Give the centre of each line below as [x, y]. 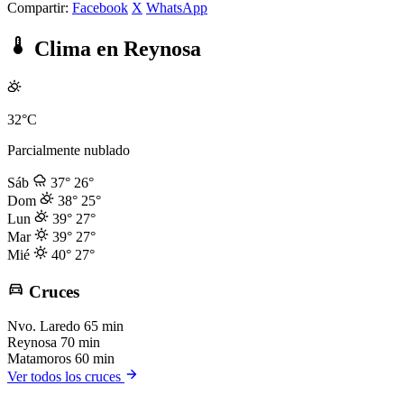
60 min [95, 359]
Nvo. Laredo [44, 326]
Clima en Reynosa [115, 49]
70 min [80, 343]
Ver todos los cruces [66, 377]
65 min [104, 326]
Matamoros [39, 359]
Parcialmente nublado [69, 150]
